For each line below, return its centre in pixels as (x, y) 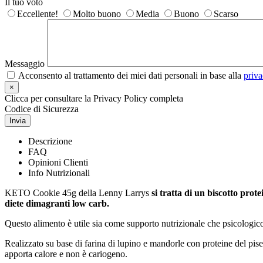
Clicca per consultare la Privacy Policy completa (94, 98)
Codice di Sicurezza (42, 109)
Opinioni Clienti (58, 162)
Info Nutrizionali (59, 173)
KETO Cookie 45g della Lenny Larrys (78, 193)
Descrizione (50, 141)
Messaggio (25, 63)
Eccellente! (38, 14)
